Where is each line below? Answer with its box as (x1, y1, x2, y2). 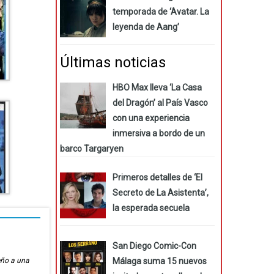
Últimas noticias (60, 53, 166, 71)
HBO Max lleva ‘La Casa (112, 82, 202, 92)
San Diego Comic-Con (112, 240, 196, 251)
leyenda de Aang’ (112, 22, 179, 32)
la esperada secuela (112, 202, 190, 213)
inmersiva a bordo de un (112, 128, 205, 138)
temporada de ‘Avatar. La (112, 7, 209, 17)
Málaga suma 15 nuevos (112, 256, 207, 266)
